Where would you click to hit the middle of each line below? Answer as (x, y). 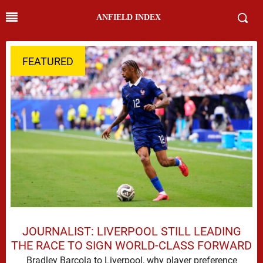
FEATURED (48, 61)
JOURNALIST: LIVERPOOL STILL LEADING (131, 231)
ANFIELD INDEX (129, 17)
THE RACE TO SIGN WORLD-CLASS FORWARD (131, 245)
